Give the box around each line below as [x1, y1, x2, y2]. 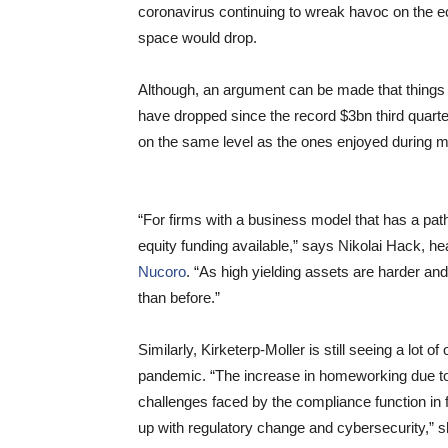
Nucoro [138, 263, 186, 280]
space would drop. [138, 29, 257, 46]
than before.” [138, 289, 220, 306]
